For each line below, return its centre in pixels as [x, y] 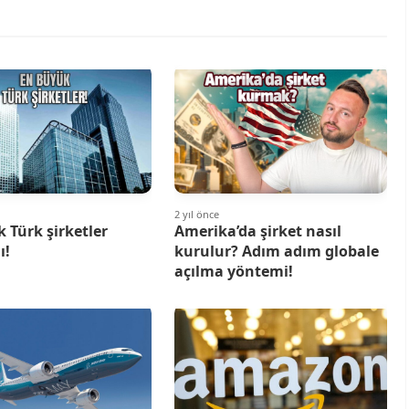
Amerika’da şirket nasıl [257, 231]
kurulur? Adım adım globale [276, 252]
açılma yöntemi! [233, 272]
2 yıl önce [196, 215]
